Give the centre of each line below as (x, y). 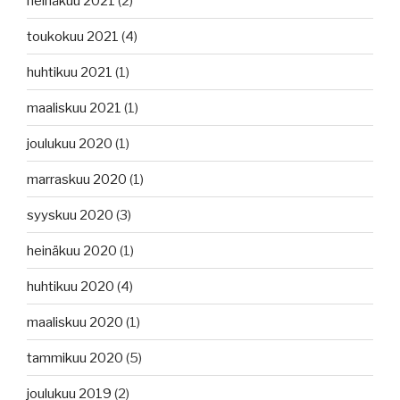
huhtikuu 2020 (71, 286)
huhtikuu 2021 (70, 72)
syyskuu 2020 (70, 215)
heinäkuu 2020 (72, 250)
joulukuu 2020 (70, 143)
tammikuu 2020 (75, 358)
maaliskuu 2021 (74, 108)
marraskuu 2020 (77, 179)
